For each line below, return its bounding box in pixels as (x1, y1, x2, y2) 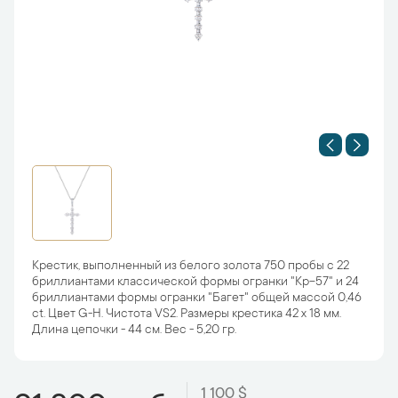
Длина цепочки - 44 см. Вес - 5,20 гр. (32, 323, 236, 338)
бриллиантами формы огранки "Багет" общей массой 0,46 (32, 291, 362, 306)
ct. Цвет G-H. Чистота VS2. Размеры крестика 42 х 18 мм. (32, 307, 341, 322)
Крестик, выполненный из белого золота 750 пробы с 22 (32, 259, 349, 274)
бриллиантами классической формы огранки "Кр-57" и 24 (32, 275, 359, 290)
